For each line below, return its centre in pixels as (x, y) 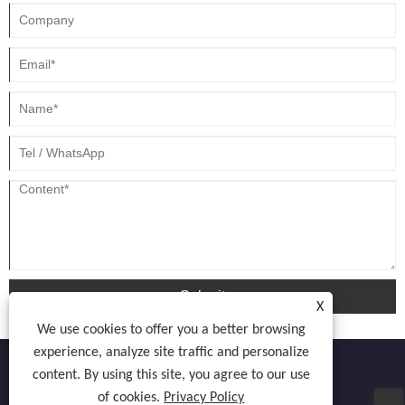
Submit (202, 296)
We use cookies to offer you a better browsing (171, 330)
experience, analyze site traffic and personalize (171, 353)
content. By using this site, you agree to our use (171, 375)
